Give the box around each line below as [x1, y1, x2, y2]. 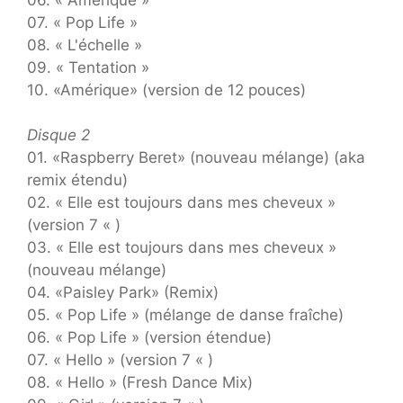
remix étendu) [27, 171, 128, 190]
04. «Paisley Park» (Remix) [27, 283, 219, 302]
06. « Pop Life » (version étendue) [27, 328, 272, 347]
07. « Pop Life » [27, 13, 138, 31]
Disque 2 [27, 126, 90, 145]
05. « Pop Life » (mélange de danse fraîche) [27, 306, 344, 325]
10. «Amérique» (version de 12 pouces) [27, 80, 306, 99]
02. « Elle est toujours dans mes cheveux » [27, 193, 336, 212]
